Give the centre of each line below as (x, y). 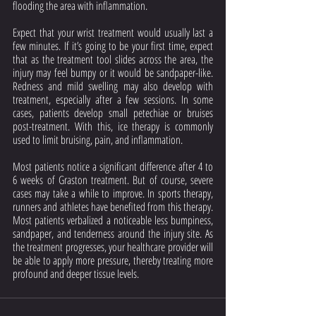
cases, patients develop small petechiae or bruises (113, 113)
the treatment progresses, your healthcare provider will (113, 247)
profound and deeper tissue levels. (76, 274)
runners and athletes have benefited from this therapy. (113, 207)
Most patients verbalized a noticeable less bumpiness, (113, 220)
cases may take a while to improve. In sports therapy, (113, 193)
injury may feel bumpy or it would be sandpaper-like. (113, 73)
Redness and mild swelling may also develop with (113, 86)
